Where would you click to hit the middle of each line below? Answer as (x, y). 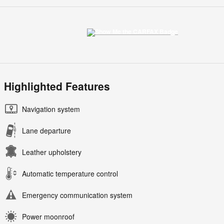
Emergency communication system (77, 195)
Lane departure (46, 131)
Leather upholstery (52, 152)
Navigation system (51, 109)
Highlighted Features (57, 86)
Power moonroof (48, 217)
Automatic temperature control (70, 174)
